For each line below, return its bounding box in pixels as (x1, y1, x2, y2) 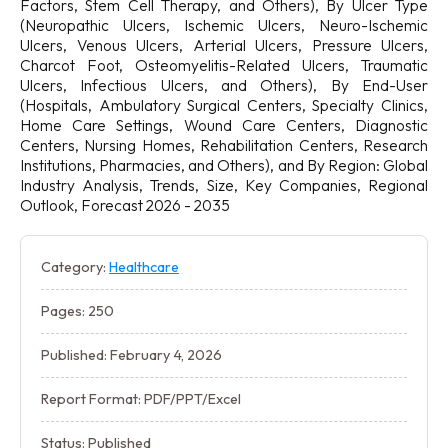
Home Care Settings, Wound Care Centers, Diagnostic (20, 115, 428, 135)
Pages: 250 (41, 302, 114, 320)
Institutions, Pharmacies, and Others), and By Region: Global (20, 155, 428, 175)
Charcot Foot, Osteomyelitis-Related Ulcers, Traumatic (20, 55, 428, 75)
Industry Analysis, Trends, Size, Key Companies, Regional (20, 175, 428, 195)
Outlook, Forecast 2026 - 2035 (20, 195, 230, 215)
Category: (41, 258, 109, 276)
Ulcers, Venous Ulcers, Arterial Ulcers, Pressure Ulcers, (20, 35, 428, 55)
